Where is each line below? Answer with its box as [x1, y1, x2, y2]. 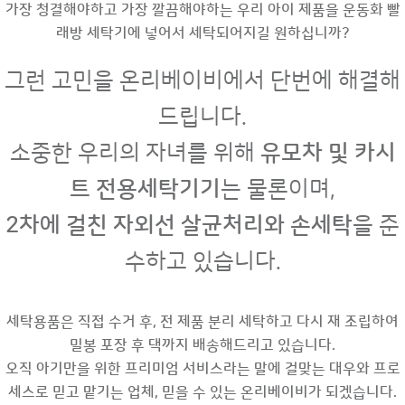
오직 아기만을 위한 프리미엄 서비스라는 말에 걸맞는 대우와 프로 [5, 360, 400, 377]
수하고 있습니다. [124, 249, 281, 274]
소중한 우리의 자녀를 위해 [9, 140, 260, 165]
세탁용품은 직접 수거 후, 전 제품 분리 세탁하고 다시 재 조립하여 [6, 313, 399, 330]
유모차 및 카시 [259, 140, 396, 165]
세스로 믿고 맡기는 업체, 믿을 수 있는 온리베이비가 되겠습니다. [8, 383, 397, 400]
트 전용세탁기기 [70, 176, 221, 202]
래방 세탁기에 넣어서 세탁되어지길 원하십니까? [55, 24, 350, 42]
